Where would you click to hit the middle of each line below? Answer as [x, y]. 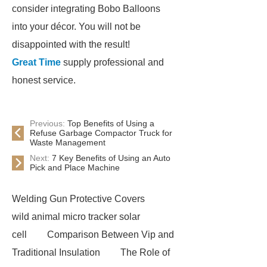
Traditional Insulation [56, 252]
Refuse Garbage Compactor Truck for [101, 133]
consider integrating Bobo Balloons [86, 9]
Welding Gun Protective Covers [78, 199]
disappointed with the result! [71, 44]
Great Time [36, 62]
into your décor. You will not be [76, 27]
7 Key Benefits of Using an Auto [111, 158]
